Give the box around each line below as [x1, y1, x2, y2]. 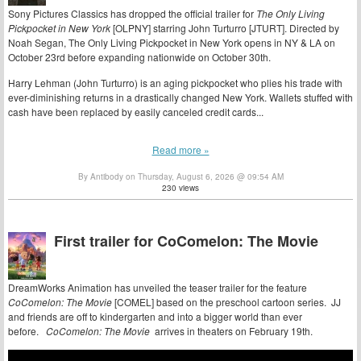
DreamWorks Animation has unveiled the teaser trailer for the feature [8, 280, 307, 295]
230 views [162, 182, 199, 194]
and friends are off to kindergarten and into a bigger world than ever [8, 309, 302, 324]
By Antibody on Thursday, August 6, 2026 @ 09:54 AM [77, 171, 284, 183]
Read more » [151, 142, 210, 156]
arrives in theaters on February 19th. [152, 324, 313, 338]
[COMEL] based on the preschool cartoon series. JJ [112, 295, 341, 309]
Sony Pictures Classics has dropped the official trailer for [8, 6, 256, 20]
